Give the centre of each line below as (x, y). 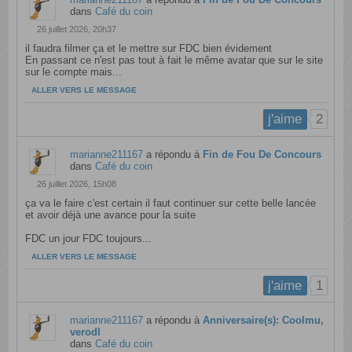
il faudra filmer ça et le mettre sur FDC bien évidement (149, 49)
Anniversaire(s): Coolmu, (264, 321)
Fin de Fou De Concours (262, 154)
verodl (86, 332)
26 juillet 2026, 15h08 (77, 183)
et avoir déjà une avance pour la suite (111, 214)
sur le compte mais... (74, 72)
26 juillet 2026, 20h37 (77, 29)
